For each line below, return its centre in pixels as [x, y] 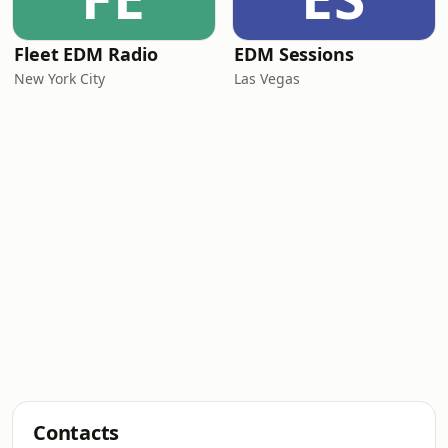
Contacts [76, 432]
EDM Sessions [294, 54]
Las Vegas [267, 78]
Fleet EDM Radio [86, 54]
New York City [59, 78]
